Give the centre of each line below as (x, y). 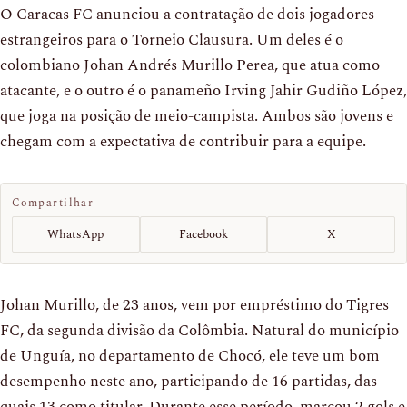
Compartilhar (53, 203)
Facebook (203, 234)
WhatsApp (76, 234)
